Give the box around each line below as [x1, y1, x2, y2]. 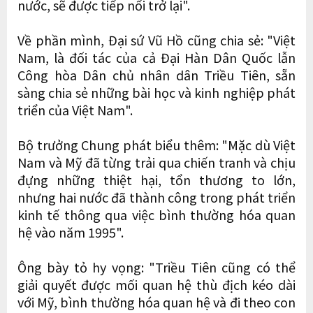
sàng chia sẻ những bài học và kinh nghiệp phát [17, 82, 296, 101]
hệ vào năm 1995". [17, 222, 124, 241]
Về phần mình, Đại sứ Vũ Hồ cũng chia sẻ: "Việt [17, 30, 296, 49]
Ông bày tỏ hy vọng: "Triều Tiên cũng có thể [17, 257, 296, 276]
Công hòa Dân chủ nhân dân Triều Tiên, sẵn [17, 65, 296, 84]
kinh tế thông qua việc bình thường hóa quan [17, 205, 296, 224]
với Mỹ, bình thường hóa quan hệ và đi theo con [17, 292, 296, 311]
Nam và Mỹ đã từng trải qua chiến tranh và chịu [17, 152, 296, 171]
